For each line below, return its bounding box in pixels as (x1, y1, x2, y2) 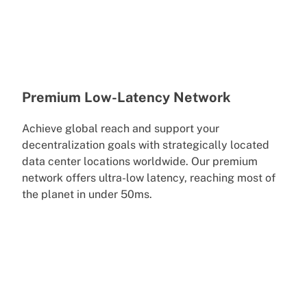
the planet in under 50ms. (22, 187, 152, 201)
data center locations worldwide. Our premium (22, 154, 258, 168)
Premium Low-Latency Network (22, 88, 231, 106)
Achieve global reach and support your (22, 121, 219, 135)
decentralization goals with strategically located (22, 138, 269, 151)
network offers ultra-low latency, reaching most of (22, 171, 275, 184)
